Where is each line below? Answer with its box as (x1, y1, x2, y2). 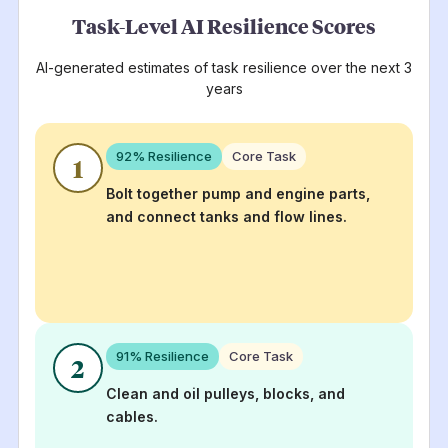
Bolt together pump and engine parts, (106, 184, 371, 202)
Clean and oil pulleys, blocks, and (106, 384, 346, 402)
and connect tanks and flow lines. (106, 207, 348, 225)
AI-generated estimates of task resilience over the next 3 (36, 58, 412, 76)
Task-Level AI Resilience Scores (72, 12, 376, 39)
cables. (106, 407, 159, 425)
